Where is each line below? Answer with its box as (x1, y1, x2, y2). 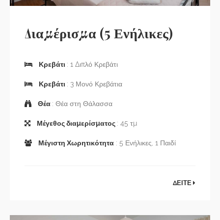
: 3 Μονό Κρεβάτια (67, 80, 122, 88)
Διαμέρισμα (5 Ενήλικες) (25, 24, 173, 42)
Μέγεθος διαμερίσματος (35, 119, 117, 128)
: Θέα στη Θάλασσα (52, 100, 112, 108)
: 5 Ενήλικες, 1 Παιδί (114, 139, 176, 147)
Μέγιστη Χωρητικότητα (37, 139, 114, 147)
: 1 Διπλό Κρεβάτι (67, 60, 118, 69)
